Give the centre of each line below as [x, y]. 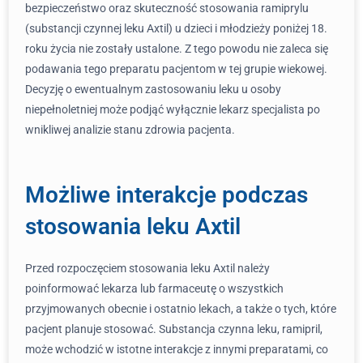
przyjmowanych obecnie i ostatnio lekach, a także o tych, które [181, 309]
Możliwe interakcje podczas [167, 195]
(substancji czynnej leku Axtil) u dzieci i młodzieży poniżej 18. [176, 28]
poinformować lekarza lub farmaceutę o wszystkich [154, 288]
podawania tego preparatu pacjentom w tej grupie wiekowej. [176, 69]
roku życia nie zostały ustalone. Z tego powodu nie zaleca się [177, 49]
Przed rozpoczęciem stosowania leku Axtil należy [147, 268]
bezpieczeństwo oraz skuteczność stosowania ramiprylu [167, 8]
